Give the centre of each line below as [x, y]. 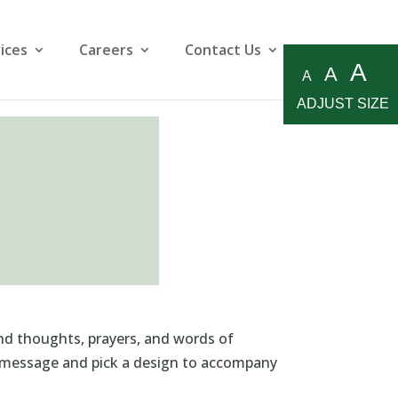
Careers [106, 50]
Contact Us [223, 50]
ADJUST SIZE [343, 103]
